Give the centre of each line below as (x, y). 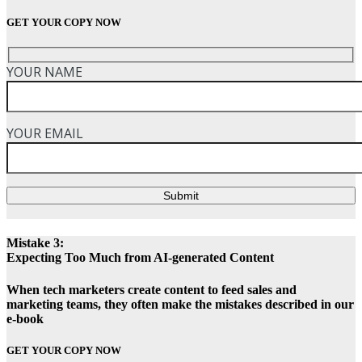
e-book (25, 318)
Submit (181, 195)
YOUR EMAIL (45, 133)
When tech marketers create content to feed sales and (152, 289)
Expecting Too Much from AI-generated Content (140, 258)
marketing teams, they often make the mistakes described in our (180, 304)
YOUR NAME (44, 72)
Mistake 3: (35, 243)
